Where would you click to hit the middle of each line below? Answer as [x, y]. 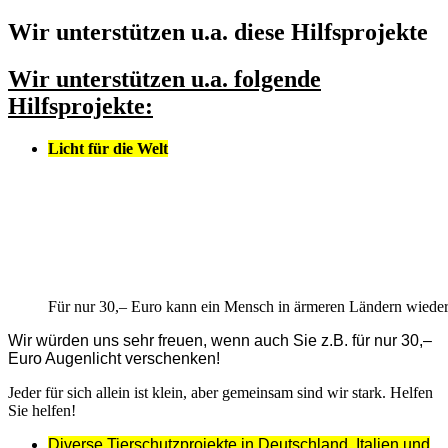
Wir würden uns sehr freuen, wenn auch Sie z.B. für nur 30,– [220, 340]
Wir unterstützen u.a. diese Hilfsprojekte [218, 31]
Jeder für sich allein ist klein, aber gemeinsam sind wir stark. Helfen [220, 392]
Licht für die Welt [108, 148]
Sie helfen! [42, 410]
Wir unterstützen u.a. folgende [164, 78]
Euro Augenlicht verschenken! [114, 358]
